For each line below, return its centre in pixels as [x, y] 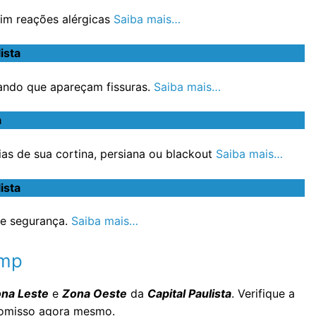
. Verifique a [263, 293]
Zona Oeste [95, 293]
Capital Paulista [189, 293]
